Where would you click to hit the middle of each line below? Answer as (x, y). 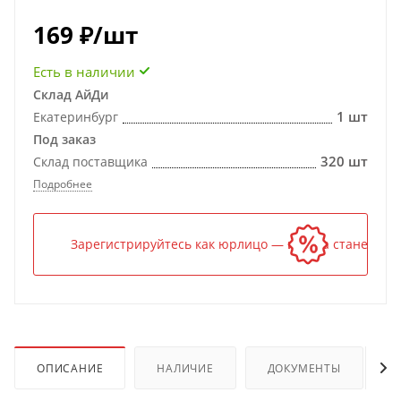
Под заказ (64, 139)
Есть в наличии (84, 72)
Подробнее (63, 184)
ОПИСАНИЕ (70, 368)
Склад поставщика (90, 162)
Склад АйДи (71, 94)
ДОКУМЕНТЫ (304, 368)
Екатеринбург (76, 117)
